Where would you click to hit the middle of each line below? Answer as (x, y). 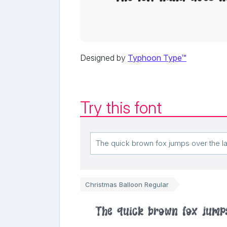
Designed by (104, 58)
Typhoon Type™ (157, 58)
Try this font (121, 107)
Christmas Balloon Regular (127, 184)
